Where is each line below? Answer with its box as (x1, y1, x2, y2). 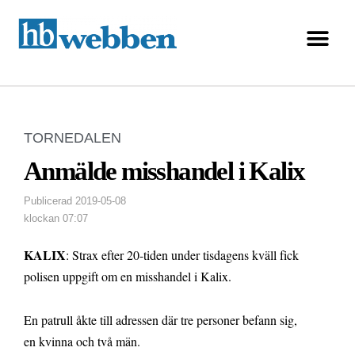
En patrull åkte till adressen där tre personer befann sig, (24, 311, 297, 329)
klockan (24, 212, 59, 225)
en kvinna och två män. (24, 333, 140, 350)
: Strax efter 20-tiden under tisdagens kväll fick (66, 246, 299, 264)
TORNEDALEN (24, 130, 121, 147)
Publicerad (24, 195, 72, 208)
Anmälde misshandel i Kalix (24, 157, 305, 186)
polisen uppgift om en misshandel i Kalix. (24, 268, 231, 285)
